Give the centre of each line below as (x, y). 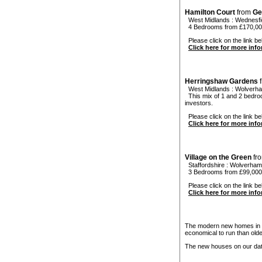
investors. (199, 103)
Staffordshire (206, 165)
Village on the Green (218, 158)
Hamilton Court (210, 13)
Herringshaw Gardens (221, 82)
